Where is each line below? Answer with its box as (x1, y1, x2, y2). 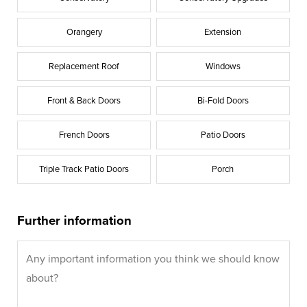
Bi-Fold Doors (197, 95, 249, 106)
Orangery (66, 26, 102, 38)
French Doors (58, 129, 110, 140)
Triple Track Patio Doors (39, 163, 130, 175)
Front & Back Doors (47, 95, 121, 106)
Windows (205, 60, 241, 72)
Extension (204, 26, 242, 38)
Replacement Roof (49, 60, 120, 72)
